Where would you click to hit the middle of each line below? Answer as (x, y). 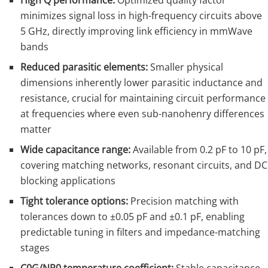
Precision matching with (184, 201)
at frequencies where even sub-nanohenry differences (143, 114)
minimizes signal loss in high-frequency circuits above (141, 16)
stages (35, 248)
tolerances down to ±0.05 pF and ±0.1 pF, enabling (133, 217)
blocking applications (68, 181)
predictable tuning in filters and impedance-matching (141, 232)
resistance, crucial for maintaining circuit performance (143, 98)
